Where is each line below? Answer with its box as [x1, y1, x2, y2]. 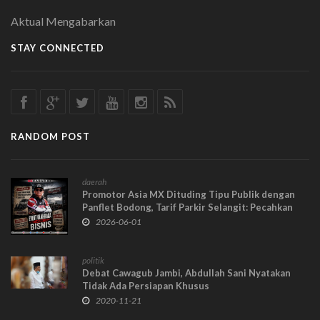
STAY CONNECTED [11, 41, 104, 54]
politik [82, 254, 104, 266]
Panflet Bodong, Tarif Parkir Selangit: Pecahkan [82, 201, 293, 213]
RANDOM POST [11, 130, 90, 142]
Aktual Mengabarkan [11, 14, 116, 28]
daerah [82, 176, 106, 187]
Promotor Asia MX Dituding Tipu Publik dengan [82, 188, 295, 200]
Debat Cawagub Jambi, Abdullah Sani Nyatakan [82, 266, 291, 279]
